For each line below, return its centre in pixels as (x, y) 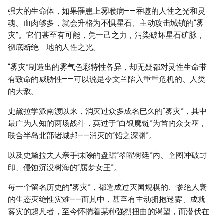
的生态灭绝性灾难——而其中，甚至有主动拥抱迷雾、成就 (107, 199)
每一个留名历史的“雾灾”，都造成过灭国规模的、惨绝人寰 (107, 187)
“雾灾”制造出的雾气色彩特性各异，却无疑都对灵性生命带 (107, 67)
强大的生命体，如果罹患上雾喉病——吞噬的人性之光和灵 (107, 11)
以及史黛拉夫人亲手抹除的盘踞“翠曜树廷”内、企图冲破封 (107, 155)
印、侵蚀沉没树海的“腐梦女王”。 (65, 167)
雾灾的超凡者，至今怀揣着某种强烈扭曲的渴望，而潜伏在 (108, 211)
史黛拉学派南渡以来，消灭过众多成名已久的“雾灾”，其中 (107, 111)
